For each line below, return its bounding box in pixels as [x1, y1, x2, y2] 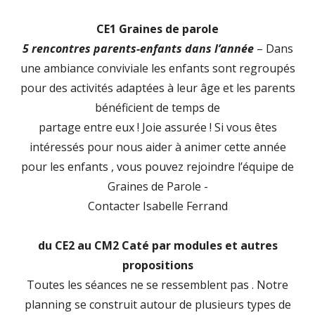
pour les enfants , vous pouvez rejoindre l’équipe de [21, 158, 294, 174]
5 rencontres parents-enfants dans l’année [22, 40, 254, 56]
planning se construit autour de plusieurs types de [24, 296, 291, 312]
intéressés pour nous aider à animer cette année [29, 139, 286, 155]
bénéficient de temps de [95, 99, 220, 115]
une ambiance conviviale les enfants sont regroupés [20, 60, 295, 76]
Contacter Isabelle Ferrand [87, 198, 228, 214]
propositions [122, 257, 193, 273]
